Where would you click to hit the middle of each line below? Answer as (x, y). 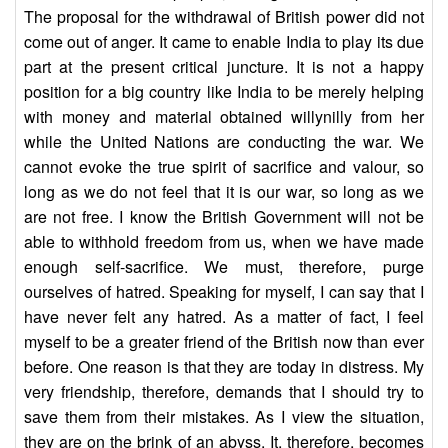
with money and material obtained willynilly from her (224, 117)
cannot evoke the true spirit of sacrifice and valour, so (224, 167)
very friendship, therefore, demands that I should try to (224, 392)
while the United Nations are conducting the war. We (224, 142)
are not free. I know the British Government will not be (224, 217)
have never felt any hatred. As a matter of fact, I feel (224, 317)
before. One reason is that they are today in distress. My (224, 367)
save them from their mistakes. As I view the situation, (224, 417)
